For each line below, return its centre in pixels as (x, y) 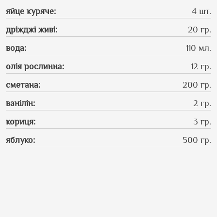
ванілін (19, 103)
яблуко (19, 140)
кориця (20, 121)
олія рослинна (34, 66)
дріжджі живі (31, 29)
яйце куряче (30, 11)
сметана (22, 85)
